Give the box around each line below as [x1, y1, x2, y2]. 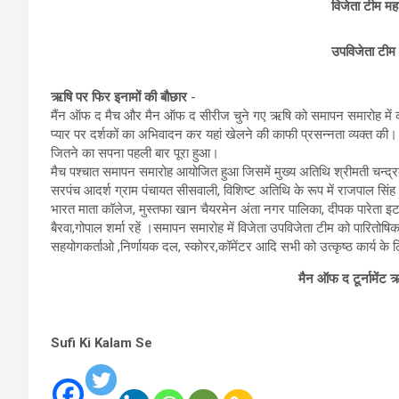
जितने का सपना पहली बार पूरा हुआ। [51, 145, 219, 161]
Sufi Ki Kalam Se [51, 335, 152, 351]
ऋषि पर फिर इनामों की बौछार [51, 89, 187, 105]
